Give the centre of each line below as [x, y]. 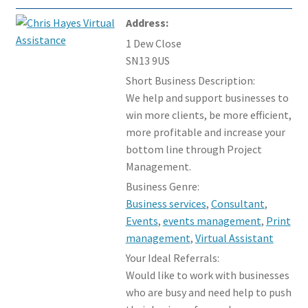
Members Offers [53, 12]
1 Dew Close [153, 43]
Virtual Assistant [234, 238]
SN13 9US [147, 60]
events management [212, 220]
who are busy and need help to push [208, 292]
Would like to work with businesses [207, 275]
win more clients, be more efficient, [208, 114]
